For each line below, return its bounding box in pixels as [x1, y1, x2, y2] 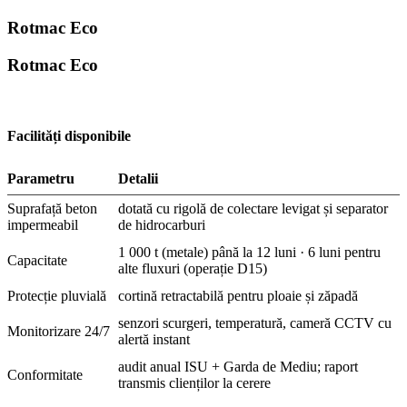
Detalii [118, 171, 158, 187]
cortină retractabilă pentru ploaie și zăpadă [118, 288, 358, 304]
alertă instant [118, 332, 190, 348]
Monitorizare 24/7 [7, 323, 110, 340]
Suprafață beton [7, 201, 97, 217]
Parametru [7, 171, 74, 187]
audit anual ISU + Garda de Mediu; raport [118, 359, 358, 375]
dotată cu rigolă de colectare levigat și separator [118, 201, 388, 217]
